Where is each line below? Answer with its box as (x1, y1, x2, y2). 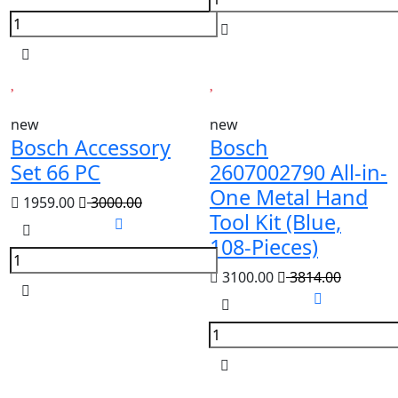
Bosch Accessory (11, 133, 171, 162)
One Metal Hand (210, 183, 368, 211)
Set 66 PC (11, 158, 100, 187)
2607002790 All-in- (210, 158, 387, 187)
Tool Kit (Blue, (210, 208, 341, 236)
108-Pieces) (210, 233, 318, 261)
